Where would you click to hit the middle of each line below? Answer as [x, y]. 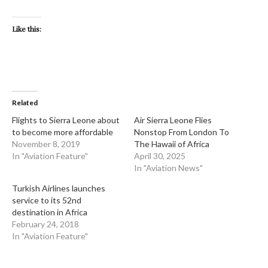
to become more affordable [63, 132]
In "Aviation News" [168, 168]
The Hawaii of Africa [173, 144]
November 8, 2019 [46, 144]
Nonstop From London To [182, 132]
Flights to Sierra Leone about [66, 120]
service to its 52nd [47, 200]
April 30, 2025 [160, 156]
